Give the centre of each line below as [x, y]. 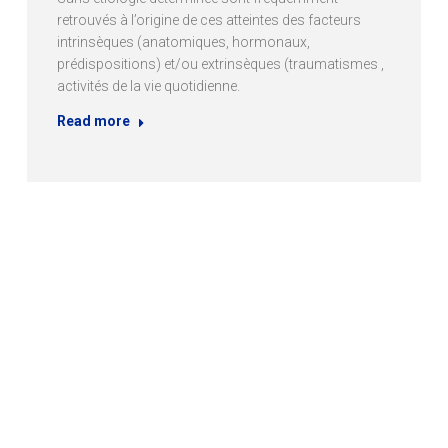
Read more [93, 120]
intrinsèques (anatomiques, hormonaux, [183, 41]
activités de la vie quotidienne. [148, 85]
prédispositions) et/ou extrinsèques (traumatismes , [220, 63]
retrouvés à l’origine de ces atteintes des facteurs [208, 19]
